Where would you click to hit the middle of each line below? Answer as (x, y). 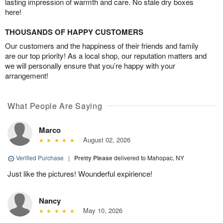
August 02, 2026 (105, 140)
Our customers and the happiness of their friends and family (102, 46)
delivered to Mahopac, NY (149, 158)
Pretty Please (93, 158)
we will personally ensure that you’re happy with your (90, 66)
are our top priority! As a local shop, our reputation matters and (106, 56)
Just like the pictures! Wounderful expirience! (80, 174)
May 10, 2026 (101, 211)
